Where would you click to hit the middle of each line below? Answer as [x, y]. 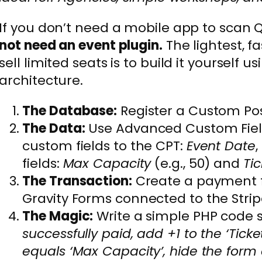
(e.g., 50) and [197, 163]
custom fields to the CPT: [104, 146]
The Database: [70, 111]
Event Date [221, 146]
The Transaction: [77, 181]
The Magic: [58, 216]
